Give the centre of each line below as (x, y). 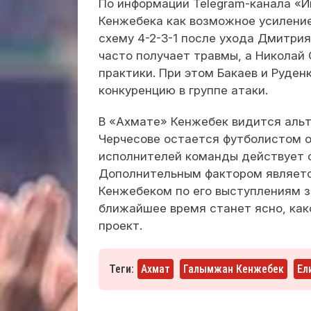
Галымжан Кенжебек (234, 269)
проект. (120, 225)
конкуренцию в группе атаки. (183, 90)
